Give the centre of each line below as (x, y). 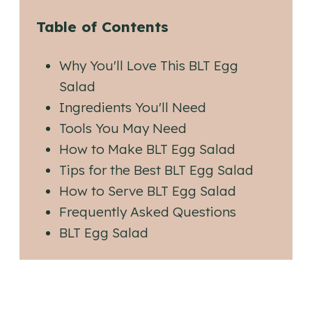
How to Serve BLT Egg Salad (148, 191)
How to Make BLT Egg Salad (148, 149)
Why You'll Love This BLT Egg (149, 66)
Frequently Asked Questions (148, 212)
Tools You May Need (123, 128)
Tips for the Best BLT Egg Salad (157, 170)
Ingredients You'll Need (133, 108)
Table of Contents (102, 27)
